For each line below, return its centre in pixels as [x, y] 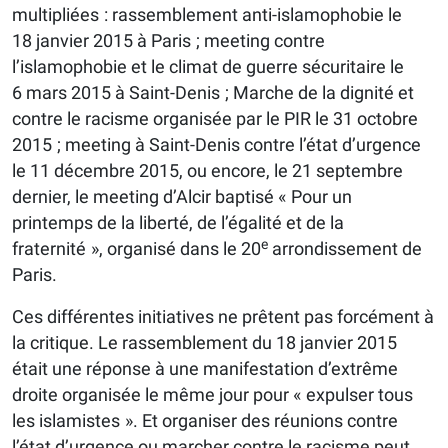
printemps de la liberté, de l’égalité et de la [178, 223]
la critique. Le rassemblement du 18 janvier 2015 [204, 343]
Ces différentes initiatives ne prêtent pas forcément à [223, 317]
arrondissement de [345, 249]
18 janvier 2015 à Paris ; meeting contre [168, 41]
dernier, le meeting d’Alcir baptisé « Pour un [182, 197]
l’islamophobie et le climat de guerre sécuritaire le [208, 67]
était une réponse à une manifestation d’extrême [205, 369]
